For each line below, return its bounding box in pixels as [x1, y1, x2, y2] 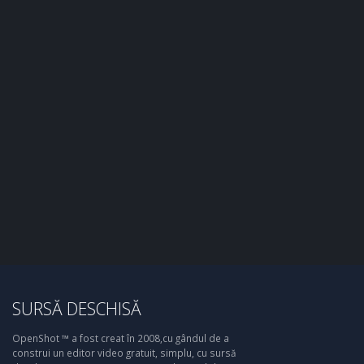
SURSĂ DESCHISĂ [12, 297, 141, 320]
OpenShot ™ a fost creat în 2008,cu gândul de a [12, 331, 229, 344]
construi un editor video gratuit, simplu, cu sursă [12, 346, 236, 359]
